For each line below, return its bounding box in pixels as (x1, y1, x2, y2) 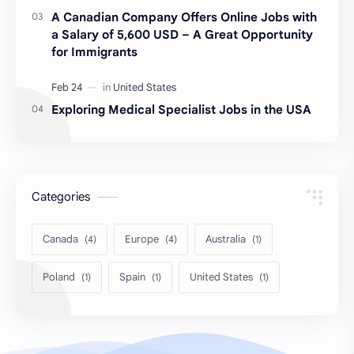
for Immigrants (51, 43, 137, 59)
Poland (43, 269, 75, 284)
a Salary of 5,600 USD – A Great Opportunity (51, 26, 313, 42)
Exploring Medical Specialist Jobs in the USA (51, 101, 311, 117)
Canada (43, 232, 78, 246)
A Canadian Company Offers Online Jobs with (51, 9, 317, 24)
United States (190, 269, 253, 284)
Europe (125, 232, 159, 246)
